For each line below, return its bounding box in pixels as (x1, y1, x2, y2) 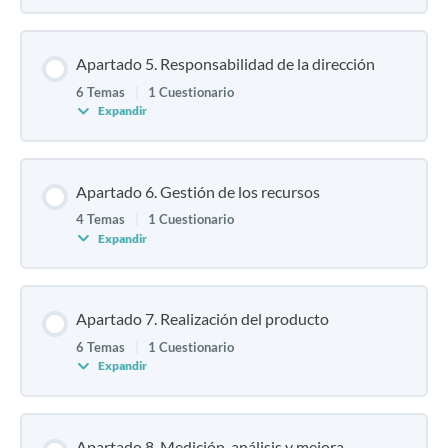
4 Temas (76, 211, 128, 228)
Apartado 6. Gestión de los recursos (76, 181, 320, 201)
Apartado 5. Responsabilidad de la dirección (76, 54, 375, 73)
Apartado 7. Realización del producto (76, 309, 329, 329)
